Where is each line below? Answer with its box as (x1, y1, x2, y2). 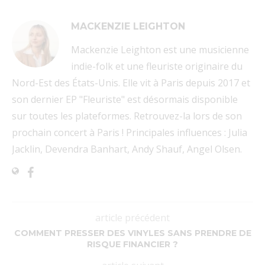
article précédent (95, 211, 170, 225)
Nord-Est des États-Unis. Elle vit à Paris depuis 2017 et (12, 76, 250, 90)
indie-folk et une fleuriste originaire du (71, 60, 243, 73)
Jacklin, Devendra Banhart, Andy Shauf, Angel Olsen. (12, 143, 242, 156)
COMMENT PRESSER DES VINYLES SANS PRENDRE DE (14, 228, 251, 239)
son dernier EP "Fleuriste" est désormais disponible (12, 93, 238, 106)
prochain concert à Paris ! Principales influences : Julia (12, 126, 247, 140)
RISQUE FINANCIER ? (87, 239, 178, 250)
